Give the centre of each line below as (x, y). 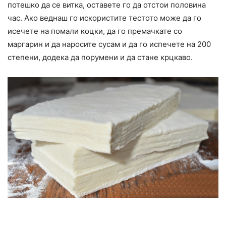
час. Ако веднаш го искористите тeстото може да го (104, 18)
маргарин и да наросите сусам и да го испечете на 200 (109, 44)
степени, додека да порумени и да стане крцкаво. (100, 58)
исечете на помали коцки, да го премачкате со (95, 31)
